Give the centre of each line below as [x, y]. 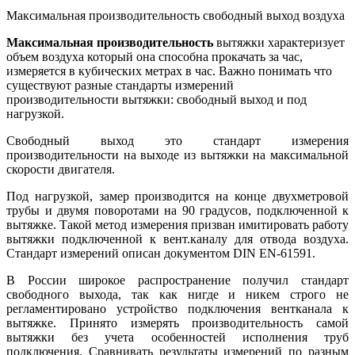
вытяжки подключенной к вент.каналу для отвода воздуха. [177, 239]
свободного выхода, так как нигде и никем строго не [177, 294]
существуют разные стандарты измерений [120, 85]
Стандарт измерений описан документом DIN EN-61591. [161, 253]
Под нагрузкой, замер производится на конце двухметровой [177, 196]
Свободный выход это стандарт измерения [177, 140]
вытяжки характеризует [279, 42]
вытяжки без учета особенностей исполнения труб [177, 337]
